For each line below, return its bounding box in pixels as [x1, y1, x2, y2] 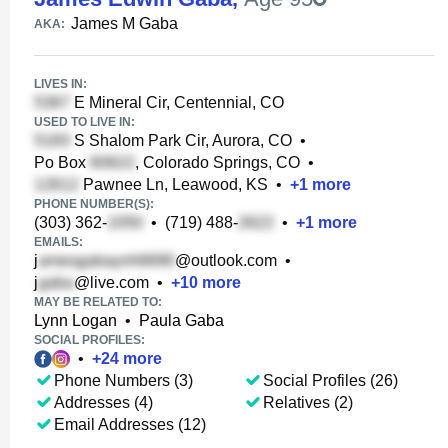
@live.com [74, 274, 149, 291]
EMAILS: [34, 235, 83, 249]
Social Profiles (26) [262, 372, 398, 389]
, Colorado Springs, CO [135, 154, 300, 171]
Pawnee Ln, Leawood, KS [79, 176, 268, 193]
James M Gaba [71, 15, 178, 32]
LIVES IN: [34, 77, 87, 91]
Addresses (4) [54, 394, 153, 411]
